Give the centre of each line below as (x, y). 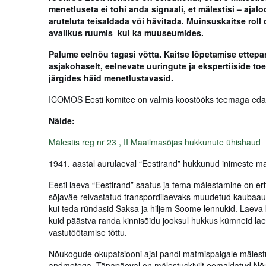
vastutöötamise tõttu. (88, 232)
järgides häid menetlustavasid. (111, 78)
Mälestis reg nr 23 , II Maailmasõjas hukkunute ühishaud (155, 142)
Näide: (62, 121)
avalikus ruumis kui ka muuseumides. (127, 33)
